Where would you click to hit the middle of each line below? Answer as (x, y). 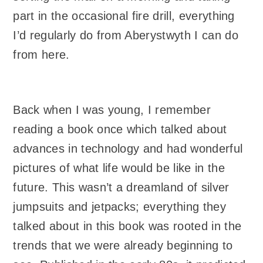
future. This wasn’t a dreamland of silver (121, 187)
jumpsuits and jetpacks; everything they (119, 206)
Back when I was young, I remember (112, 109)
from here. (41, 55)
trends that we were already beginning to (123, 245)
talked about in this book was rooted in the (127, 226)
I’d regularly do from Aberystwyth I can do (126, 36)
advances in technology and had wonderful (128, 148)
